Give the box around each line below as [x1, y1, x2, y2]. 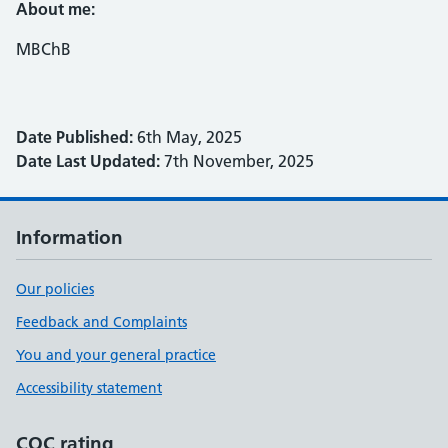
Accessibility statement [16, 379, 162, 397]
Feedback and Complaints [16, 313, 187, 331]
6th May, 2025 [133, 127, 242, 147]
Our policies [16, 280, 94, 298]
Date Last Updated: [16, 151, 160, 171]
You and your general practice [16, 346, 216, 364]
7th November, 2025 [160, 151, 314, 171]
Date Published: [16, 127, 133, 147]
